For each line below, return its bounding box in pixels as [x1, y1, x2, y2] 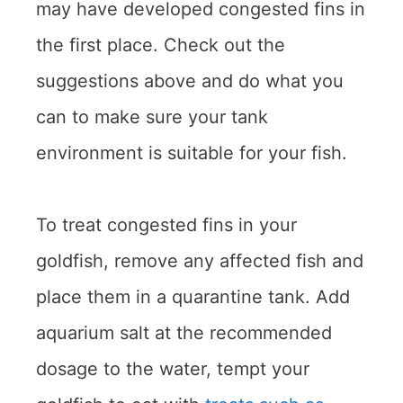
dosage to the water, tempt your [36, 358, 309, 381]
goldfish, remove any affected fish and [36, 250, 363, 273]
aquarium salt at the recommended [36, 322, 332, 345]
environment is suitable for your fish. [36, 142, 347, 165]
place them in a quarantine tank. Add [36, 286, 350, 309]
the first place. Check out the [36, 34, 285, 57]
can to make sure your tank [36, 106, 268, 129]
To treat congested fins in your [36, 214, 297, 237]
